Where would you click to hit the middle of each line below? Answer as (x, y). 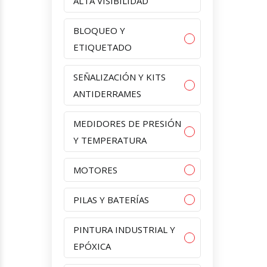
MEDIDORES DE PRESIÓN (127, 123)
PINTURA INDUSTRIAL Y (124, 229)
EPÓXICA (92, 246)
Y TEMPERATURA (110, 140)
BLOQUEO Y (99, 30)
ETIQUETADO (103, 47)
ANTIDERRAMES (107, 93)
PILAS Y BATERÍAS (111, 199)
